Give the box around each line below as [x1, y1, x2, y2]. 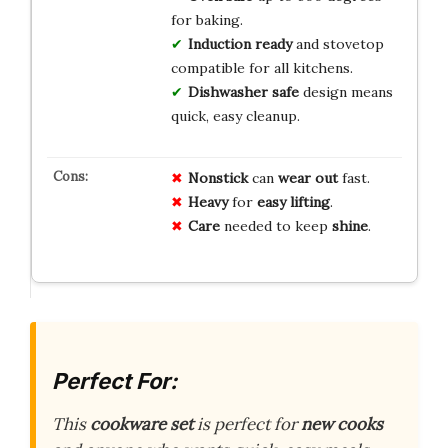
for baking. [170, 10, 243, 29]
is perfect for [193, 413, 301, 436]
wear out [277, 168, 338, 187]
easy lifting [256, 192, 330, 211]
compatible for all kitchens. [170, 58, 353, 77]
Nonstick [187, 168, 248, 187]
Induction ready [187, 34, 292, 53]
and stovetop [291, 34, 384, 53]
